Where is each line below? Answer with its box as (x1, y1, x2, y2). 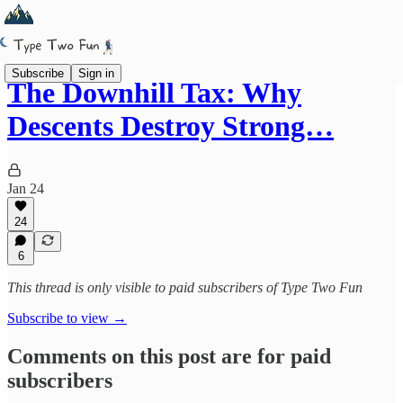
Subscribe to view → (7, 310, 127, 326)
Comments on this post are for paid (7, 344, 331, 368)
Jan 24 (7, 180, 44, 196)
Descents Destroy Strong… (7, 110, 334, 143)
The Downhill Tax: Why (7, 76, 301, 110)
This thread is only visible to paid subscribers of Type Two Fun (7, 280, 363, 295)
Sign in (78, 66, 114, 80)
